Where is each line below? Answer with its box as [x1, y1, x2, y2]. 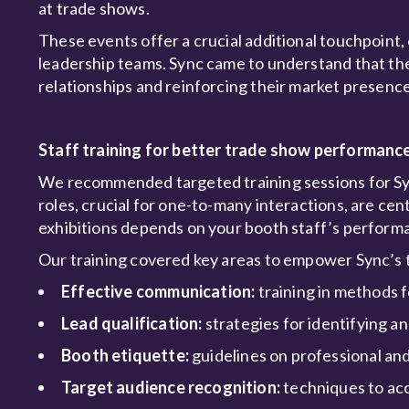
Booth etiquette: [61, 345, 193, 365]
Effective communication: [61, 281, 258, 301]
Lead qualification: [61, 313, 203, 333]
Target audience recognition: [61, 377, 281, 397]
